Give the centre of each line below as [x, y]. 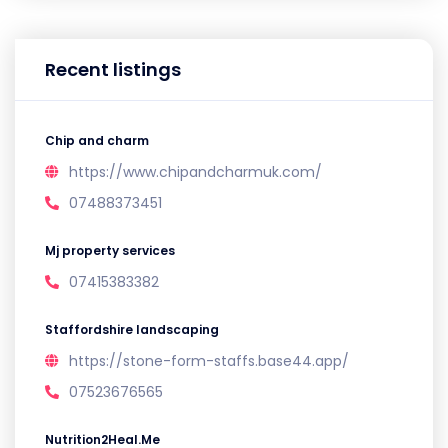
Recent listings [113, 69]
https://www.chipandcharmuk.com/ [195, 172]
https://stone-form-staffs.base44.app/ [209, 361]
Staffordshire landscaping [132, 329]
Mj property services [110, 250]
